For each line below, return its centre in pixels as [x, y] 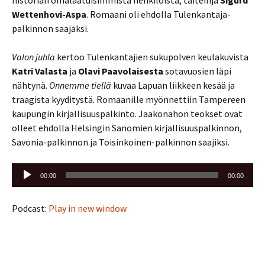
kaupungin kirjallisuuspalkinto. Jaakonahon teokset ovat [127, 113]
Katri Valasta [41, 71]
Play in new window [88, 208]
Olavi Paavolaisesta [121, 71]
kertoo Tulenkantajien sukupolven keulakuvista [152, 56]
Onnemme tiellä [80, 85]
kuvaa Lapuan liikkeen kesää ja [173, 85]
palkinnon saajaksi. [50, 28]
